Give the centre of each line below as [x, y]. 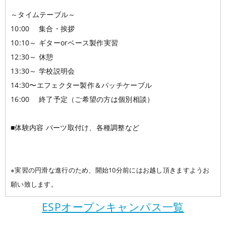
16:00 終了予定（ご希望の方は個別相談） [82, 99]
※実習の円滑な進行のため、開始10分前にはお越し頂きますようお [110, 170]
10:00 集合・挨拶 [43, 28]
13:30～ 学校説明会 [43, 71]
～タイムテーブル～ [43, 14]
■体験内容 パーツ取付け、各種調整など [75, 127]
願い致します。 [34, 184]
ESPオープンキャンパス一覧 [113, 207]
